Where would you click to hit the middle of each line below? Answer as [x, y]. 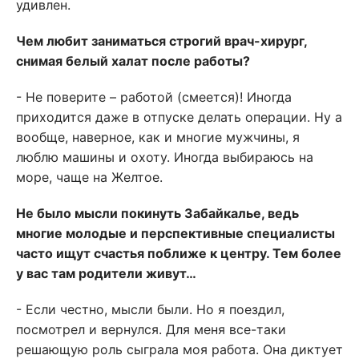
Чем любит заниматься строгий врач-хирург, [161, 41]
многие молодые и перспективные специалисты [175, 233]
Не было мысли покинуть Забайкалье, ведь [157, 213]
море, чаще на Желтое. [89, 177]
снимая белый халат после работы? [133, 61]
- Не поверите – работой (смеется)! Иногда [154, 97]
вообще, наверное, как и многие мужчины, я [158, 137]
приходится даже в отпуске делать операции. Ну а [179, 117]
